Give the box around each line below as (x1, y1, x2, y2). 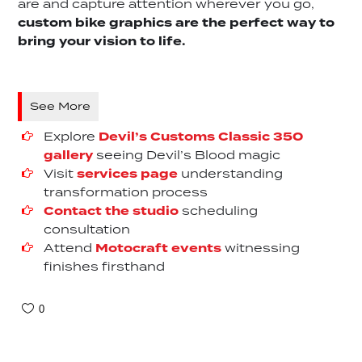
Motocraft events (95, 240, 222, 259)
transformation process (44, 184, 208, 203)
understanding (178, 166, 284, 184)
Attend (44, 240, 96, 259)
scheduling (179, 203, 259, 221)
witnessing (221, 240, 301, 259)
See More (30, 98, 91, 115)
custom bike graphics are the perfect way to (18, 14, 335, 32)
